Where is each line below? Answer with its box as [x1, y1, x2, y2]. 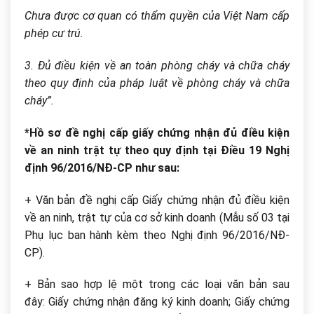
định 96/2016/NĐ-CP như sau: [25, 161, 179, 175]
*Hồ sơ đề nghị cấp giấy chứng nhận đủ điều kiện [25, 125, 289, 139]
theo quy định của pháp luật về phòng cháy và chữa [25, 76, 289, 90]
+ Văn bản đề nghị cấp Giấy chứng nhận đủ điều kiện [25, 193, 289, 207]
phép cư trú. [25, 27, 83, 41]
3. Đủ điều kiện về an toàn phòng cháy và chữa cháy [25, 58, 289, 72]
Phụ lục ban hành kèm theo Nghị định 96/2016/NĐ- [25, 228, 289, 242]
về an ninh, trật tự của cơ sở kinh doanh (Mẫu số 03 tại [25, 210, 289, 224]
